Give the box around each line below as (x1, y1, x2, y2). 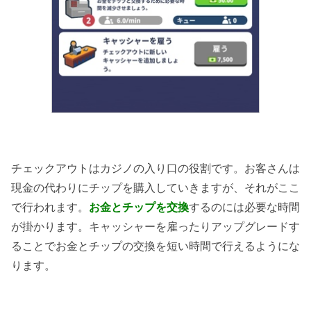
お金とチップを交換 (89, 201, 189, 214)
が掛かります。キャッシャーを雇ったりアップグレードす (11, 221, 300, 233)
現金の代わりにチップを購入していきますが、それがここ (11, 182, 300, 194)
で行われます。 (11, 201, 89, 214)
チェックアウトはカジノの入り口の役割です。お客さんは (11, 162, 300, 175)
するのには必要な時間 (189, 201, 300, 214)
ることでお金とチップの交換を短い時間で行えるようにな (11, 240, 300, 253)
